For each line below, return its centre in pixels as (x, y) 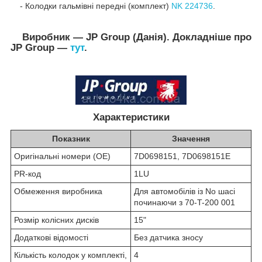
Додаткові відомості (51, 238)
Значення (191, 139)
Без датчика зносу (168, 238)
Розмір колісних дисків (56, 220)
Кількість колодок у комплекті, (70, 255)
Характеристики (131, 118)
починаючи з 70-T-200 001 (185, 203)
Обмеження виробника (58, 192)
